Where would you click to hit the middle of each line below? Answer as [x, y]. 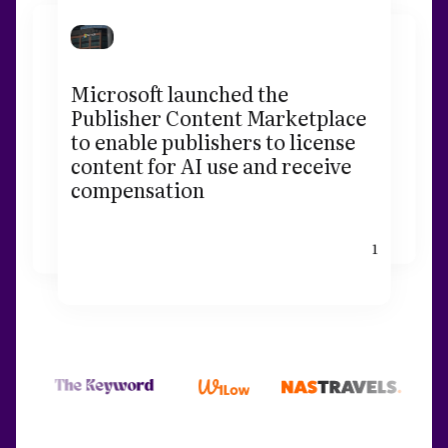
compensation [137, 188]
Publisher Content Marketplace [218, 116]
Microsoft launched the [179, 92]
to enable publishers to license [213, 140]
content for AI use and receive [211, 164]
